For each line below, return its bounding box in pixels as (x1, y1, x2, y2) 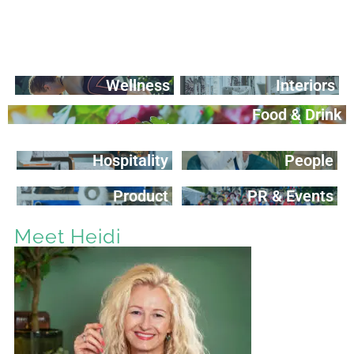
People (284, 150, 333, 170)
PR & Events (247, 186, 333, 205)
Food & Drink (252, 105, 342, 125)
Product (113, 186, 169, 205)
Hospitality (92, 150, 169, 170)
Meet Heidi (13, 224, 121, 249)
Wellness (105, 76, 170, 96)
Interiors (276, 76, 336, 96)
